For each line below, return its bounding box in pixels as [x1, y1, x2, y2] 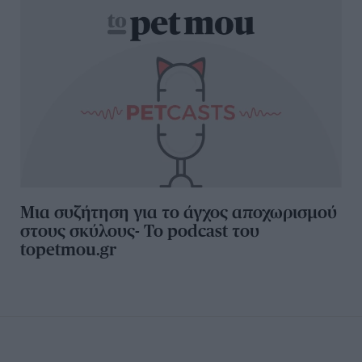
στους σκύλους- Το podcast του [20, 221, 259, 240]
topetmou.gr [20, 239, 116, 259]
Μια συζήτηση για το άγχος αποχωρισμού [20, 202, 337, 221]
